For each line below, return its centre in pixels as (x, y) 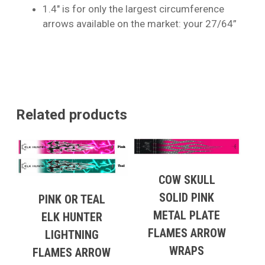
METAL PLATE (187, 215)
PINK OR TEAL (72, 200)
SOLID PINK (187, 197)
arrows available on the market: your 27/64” (139, 24)
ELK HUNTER (72, 217)
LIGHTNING (72, 235)
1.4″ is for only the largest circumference (133, 9)
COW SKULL (187, 180)
